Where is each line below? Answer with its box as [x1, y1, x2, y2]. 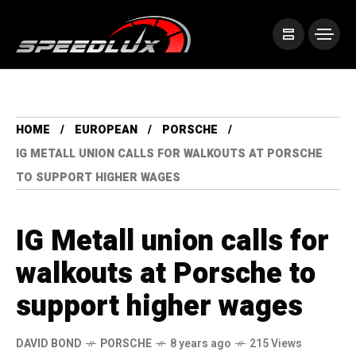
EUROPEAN [75, 122, 137, 139]
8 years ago [170, 335, 231, 353]
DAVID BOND [16, 335, 82, 353]
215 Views [250, 335, 302, 353]
